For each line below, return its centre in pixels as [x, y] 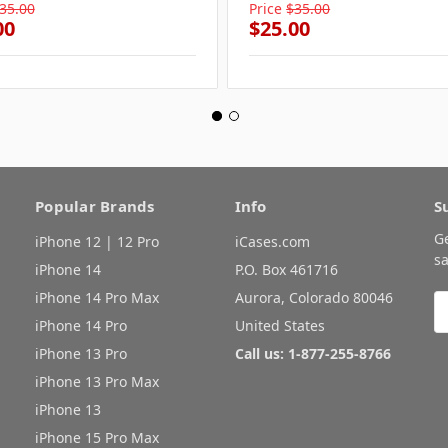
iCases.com [272, 242]
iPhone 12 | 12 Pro [97, 242]
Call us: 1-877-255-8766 [312, 354]
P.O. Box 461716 [286, 270]
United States [279, 326]
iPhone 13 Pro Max [97, 382]
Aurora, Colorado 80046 [313, 298]
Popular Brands [95, 206]
